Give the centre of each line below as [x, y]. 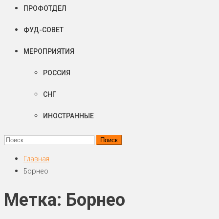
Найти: [14, 139]
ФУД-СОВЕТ [44, 30]
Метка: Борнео [65, 200]
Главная [36, 159]
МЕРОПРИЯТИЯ [49, 51]
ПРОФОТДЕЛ [45, 8]
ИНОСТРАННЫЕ [68, 116]
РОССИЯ [57, 73]
